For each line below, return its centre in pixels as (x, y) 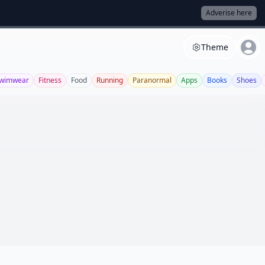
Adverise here (229, 13)
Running (110, 80)
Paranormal (152, 80)
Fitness (50, 80)
